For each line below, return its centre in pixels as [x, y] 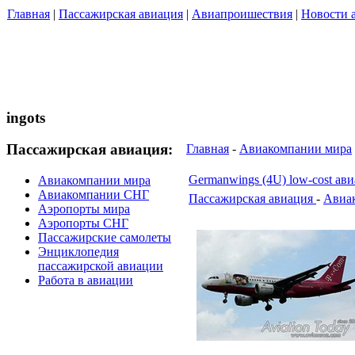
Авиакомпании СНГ [94, 195]
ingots [26, 117]
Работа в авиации [86, 281]
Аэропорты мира [84, 209]
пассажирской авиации [101, 266]
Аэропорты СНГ [83, 223]
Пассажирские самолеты [105, 238]
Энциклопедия [78, 252]
